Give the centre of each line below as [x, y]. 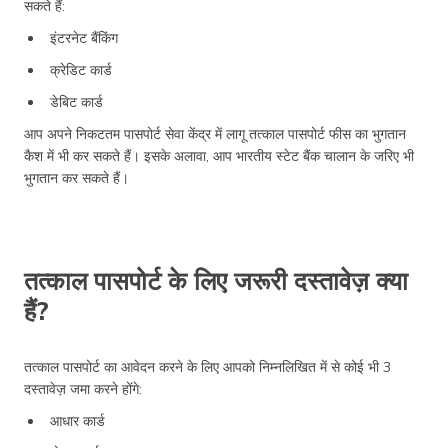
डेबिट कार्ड [76, 101]
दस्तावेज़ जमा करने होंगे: [83, 388]
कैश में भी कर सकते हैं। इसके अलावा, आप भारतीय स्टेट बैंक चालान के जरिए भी [219, 155]
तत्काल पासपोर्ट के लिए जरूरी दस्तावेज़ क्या [216, 280]
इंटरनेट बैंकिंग [86, 37]
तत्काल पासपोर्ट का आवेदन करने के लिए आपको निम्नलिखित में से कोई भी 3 [207, 366]
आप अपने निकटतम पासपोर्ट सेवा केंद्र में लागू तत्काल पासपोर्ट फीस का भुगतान [215, 133]
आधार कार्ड [77, 420]
